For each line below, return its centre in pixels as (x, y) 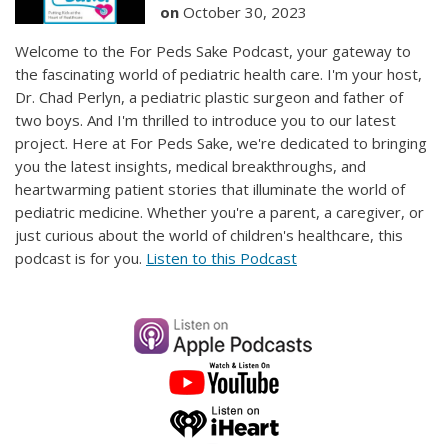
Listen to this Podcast (221, 258)
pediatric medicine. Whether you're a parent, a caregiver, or (219, 212)
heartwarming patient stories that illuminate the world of (210, 189)
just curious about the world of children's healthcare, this (209, 235)
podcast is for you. (80, 258)
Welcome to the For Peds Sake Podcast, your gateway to (213, 51)
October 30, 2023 (243, 12)
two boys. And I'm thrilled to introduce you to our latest (205, 120)
